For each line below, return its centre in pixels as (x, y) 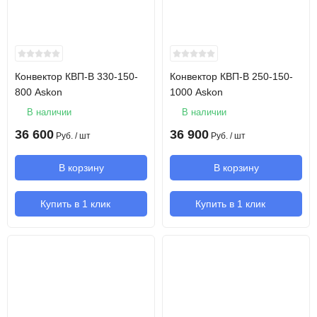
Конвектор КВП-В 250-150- (231, 76)
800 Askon (39, 92)
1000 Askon (196, 92)
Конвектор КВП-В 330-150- (76, 76)
